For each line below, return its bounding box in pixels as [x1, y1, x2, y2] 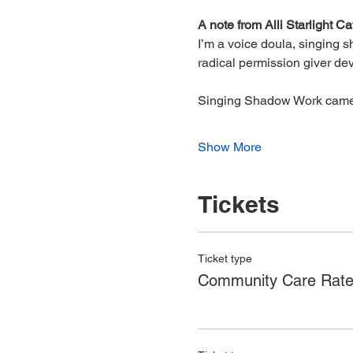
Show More [197, 139, 262, 154]
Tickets [197, 190, 280, 218]
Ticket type [197, 252, 252, 265]
